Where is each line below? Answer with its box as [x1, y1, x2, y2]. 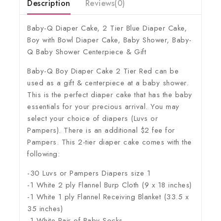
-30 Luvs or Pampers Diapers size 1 [27, 167, 150, 179]
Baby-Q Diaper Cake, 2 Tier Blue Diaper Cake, [27, 22, 187, 34]
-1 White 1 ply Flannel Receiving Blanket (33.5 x [27, 191, 188, 202]
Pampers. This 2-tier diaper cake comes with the [27, 136, 192, 147]
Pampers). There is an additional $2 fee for [27, 124, 175, 136]
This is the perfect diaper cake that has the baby [27, 89, 192, 100]
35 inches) [27, 203, 63, 214]
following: [27, 148, 60, 159]
